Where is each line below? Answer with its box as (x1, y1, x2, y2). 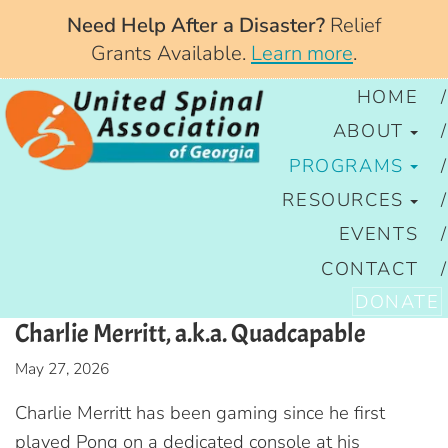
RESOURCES (282, 186, 404, 212)
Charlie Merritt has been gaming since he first (15, 399, 385, 425)
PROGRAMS (289, 152, 404, 178)
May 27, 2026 (15, 357, 109, 380)
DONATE (355, 288, 440, 314)
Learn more (251, 40, 353, 67)
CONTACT (321, 255, 419, 281)
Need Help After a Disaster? (67, 12, 325, 39)
